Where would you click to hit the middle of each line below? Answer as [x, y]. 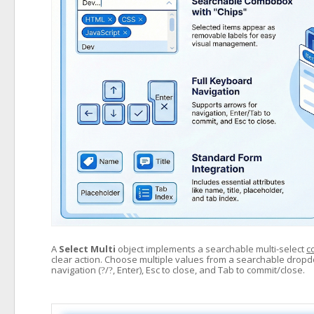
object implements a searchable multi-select [211, 249]
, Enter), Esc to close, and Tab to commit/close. [209, 270]
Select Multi [87, 249]
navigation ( [76, 270]
